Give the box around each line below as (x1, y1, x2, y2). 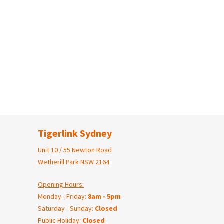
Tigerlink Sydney (38, 127, 112, 140)
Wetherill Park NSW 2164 (38, 157, 109, 167)
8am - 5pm (88, 192, 121, 201)
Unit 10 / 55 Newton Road (38, 145, 112, 155)
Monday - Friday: (38, 192, 88, 201)
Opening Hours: (38, 180, 84, 189)
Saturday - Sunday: (38, 204, 95, 213)
